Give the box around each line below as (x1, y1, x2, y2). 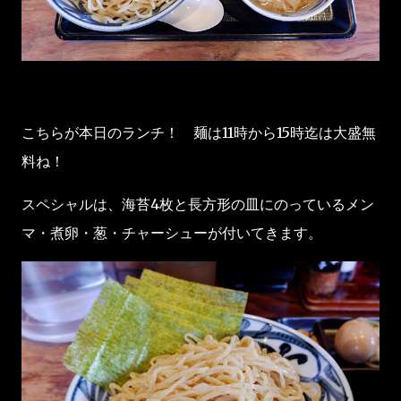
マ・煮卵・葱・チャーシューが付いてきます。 (21, 224, 322, 243)
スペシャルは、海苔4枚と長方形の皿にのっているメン (21, 195, 374, 214)
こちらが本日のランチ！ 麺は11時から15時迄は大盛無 (21, 124, 376, 142)
